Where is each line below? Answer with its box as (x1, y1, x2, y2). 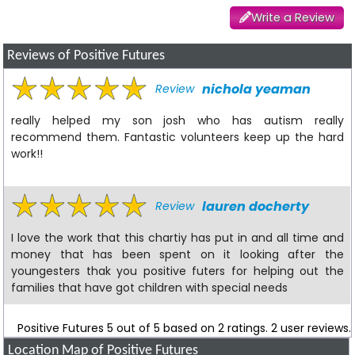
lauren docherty (202, 197, 310, 216)
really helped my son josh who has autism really (11, 112, 344, 128)
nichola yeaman (202, 79, 311, 98)
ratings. (223, 319, 271, 336)
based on (162, 319, 218, 336)
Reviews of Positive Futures (7, 49, 166, 63)
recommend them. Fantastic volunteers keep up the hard (11, 128, 344, 145)
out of (113, 319, 154, 336)
